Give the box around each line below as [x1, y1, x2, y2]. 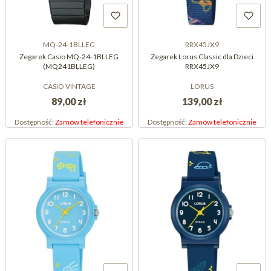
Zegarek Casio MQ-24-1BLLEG [19, 52, 119, 62]
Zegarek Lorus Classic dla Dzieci [151, 52, 178, 62]
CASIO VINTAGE [42, 82, 96, 91]
